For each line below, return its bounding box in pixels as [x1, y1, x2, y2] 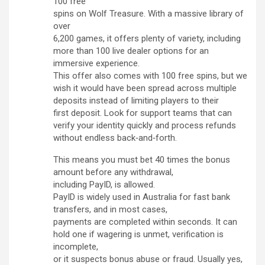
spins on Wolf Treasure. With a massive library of [53, 8, 244, 20]
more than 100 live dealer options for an [53, 46, 209, 57]
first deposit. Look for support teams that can [53, 108, 232, 119]
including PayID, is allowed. [53, 179, 155, 190]
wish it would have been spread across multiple [53, 83, 237, 94]
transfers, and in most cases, [53, 204, 167, 215]
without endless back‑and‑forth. [53, 132, 177, 144]
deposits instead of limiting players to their [53, 95, 219, 106]
